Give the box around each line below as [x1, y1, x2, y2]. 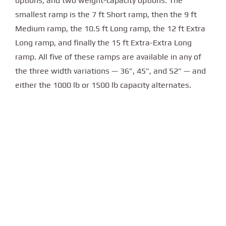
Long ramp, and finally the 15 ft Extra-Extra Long [15, 37, 192, 47]
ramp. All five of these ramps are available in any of [15, 51, 201, 62]
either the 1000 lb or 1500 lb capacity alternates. [15, 80, 191, 90]
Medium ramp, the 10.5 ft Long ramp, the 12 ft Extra [15, 23, 205, 33]
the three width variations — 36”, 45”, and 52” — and [15, 66, 206, 76]
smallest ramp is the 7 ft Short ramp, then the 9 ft [15, 9, 197, 19]
